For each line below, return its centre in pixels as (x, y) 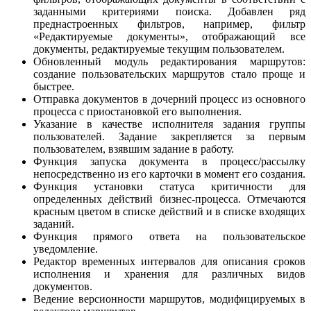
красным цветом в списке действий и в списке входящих (169, 211)
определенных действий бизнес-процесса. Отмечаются (169, 199)
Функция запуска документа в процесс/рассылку (169, 161)
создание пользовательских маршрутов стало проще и (169, 74)
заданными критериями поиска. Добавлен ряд (169, 11)
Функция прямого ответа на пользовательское (169, 236)
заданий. (54, 224)
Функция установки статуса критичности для (169, 186)
